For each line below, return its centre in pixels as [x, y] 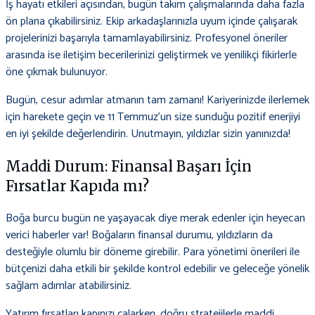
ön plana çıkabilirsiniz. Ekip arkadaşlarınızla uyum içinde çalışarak [152, 22]
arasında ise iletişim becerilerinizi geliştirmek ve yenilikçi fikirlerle [151, 56]
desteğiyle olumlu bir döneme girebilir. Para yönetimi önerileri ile [153, 252]
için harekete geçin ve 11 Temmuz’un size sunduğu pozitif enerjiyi [153, 117]
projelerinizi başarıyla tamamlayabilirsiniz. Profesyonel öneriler [147, 39]
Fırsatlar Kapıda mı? [77, 186]
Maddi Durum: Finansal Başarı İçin [129, 167]
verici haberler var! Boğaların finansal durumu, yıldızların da [139, 236]
